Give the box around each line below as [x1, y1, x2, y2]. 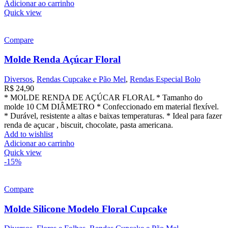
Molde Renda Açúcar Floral [4, 54, 121, 65]
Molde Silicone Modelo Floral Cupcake [4, 203, 167, 214]
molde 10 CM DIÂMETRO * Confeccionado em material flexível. [4, 102, 219, 111]
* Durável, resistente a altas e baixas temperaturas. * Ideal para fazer [4, 111, 222, 120]
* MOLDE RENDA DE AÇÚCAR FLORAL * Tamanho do [4, 93, 203, 102]
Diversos [4, 74, 33, 83]
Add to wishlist [4, 129, 53, 138]
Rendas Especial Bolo [130, 74, 201, 83]
